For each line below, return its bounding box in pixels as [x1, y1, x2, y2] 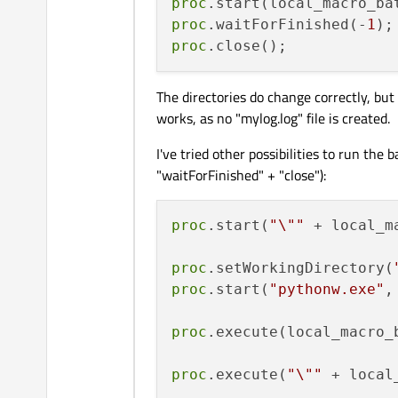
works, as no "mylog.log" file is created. [156, 107, 390, 130]
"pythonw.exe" [269, 281, 385, 298]
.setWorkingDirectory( [207, 259, 394, 277]
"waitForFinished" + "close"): [156, 164, 326, 187]
